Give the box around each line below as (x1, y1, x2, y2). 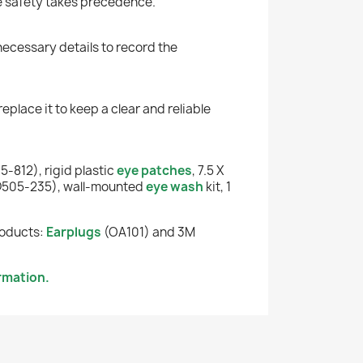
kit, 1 (203, 177, 231, 195)
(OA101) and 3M (101, 223, 195, 241)
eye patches (117, 161, 192, 179)
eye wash (146, 177, 203, 195)
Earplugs (44, 223, 101, 241)
